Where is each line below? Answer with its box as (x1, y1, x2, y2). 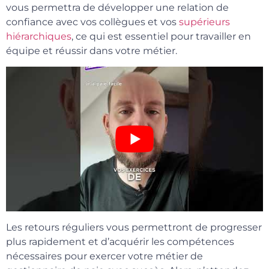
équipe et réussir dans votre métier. (6, 45, 177, 57)
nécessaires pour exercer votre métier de (6, 250, 203, 262)
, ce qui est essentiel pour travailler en (71, 31, 251, 43)
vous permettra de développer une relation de (6, 2, 229, 14)
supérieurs (179, 16, 230, 28)
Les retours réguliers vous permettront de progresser (6, 221, 262, 233)
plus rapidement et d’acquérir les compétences (6, 235, 234, 247)
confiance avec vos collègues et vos (6, 16, 179, 28)
